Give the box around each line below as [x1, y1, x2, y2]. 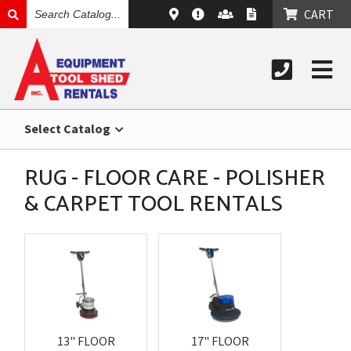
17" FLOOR [190, 333, 249, 349]
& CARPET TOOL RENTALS [24, 186, 284, 223]
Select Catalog [24, 121, 114, 136]
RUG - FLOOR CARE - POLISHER [24, 161, 326, 197]
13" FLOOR [56, 333, 115, 349]
